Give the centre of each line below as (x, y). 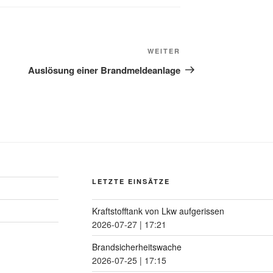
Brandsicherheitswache (136, 246)
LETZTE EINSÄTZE (131, 181)
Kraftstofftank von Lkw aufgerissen (158, 211)
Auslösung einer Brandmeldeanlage (105, 70)
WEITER (164, 51)
